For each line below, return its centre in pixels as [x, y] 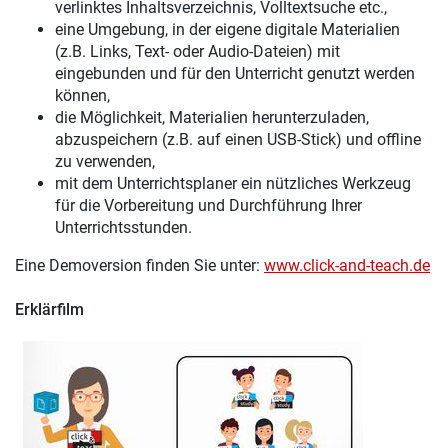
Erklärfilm [49, 309]
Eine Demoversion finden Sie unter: [139, 265]
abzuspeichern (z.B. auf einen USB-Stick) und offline [238, 139]
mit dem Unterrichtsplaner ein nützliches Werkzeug [233, 183]
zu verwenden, [105, 161]
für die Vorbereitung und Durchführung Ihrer [208, 205]
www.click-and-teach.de [347, 265]
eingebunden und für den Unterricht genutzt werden [235, 73]
